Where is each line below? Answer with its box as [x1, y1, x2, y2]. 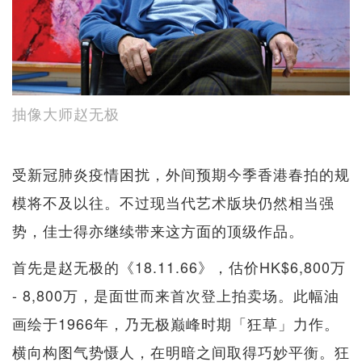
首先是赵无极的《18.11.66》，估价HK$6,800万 [12, 255, 346, 277]
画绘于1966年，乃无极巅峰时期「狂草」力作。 [12, 312, 339, 334]
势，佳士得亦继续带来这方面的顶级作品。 [12, 219, 304, 241]
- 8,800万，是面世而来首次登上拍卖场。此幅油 [12, 284, 339, 305]
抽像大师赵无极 [12, 102, 120, 124]
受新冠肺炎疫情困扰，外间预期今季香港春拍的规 [12, 162, 350, 184]
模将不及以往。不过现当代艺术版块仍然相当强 [12, 191, 335, 213]
